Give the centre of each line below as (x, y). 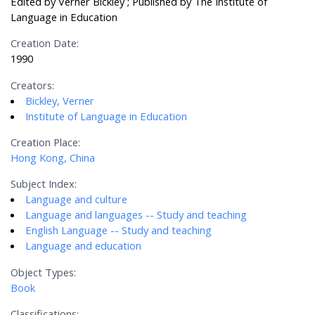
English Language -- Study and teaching (119, 230)
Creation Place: (46, 142)
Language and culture (77, 199)
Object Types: (44, 272)
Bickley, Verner (60, 100)
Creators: (33, 85)
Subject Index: (44, 184)
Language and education (84, 246)
